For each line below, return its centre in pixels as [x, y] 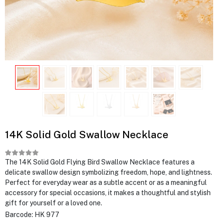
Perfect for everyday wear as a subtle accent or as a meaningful [106, 182]
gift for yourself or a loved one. [54, 203]
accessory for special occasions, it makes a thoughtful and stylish [108, 193]
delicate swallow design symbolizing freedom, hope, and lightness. [109, 172]
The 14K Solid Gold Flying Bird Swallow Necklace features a [100, 162]
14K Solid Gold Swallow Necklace [87, 135]
